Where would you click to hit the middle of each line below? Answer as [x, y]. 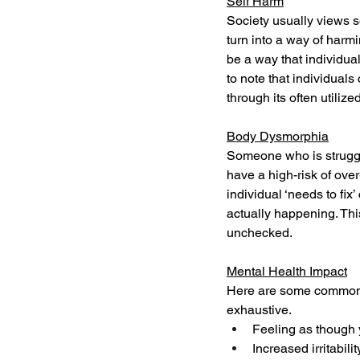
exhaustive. [261, 310]
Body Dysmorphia [278, 137]
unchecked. [260, 233]
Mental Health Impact [287, 272]
